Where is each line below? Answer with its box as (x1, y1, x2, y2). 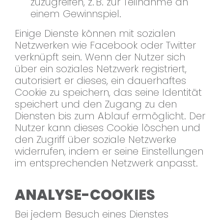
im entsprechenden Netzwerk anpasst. (15, 156, 198, 170)
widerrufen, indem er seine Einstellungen (15, 144, 203, 159)
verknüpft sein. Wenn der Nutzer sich (15, 50, 185, 64)
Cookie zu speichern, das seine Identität (15, 85, 202, 100)
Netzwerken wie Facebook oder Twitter (15, 38, 196, 53)
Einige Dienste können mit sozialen (15, 27, 175, 41)
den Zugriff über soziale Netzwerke (15, 133, 176, 147)
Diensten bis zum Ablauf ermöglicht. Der (15, 109, 205, 123)
